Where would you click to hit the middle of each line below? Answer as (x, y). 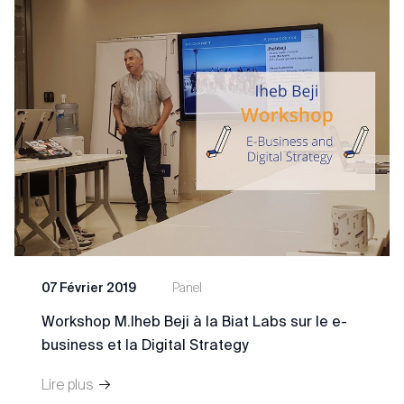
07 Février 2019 (89, 288)
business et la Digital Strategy (145, 345)
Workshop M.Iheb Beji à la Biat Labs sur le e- (194, 321)
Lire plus (69, 385)
